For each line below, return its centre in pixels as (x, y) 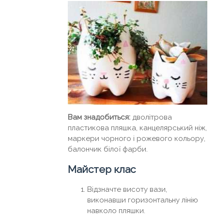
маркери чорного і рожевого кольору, (137, 139)
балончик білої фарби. (108, 149)
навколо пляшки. (116, 211)
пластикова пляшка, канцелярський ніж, (137, 128)
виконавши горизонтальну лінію (143, 200)
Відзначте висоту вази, (127, 190)
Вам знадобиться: (99, 117)
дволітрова (151, 117)
